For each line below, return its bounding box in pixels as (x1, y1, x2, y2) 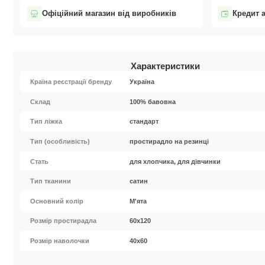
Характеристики (130, 61, 200, 72)
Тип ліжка (30, 118, 63, 125)
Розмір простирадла (30, 217, 97, 225)
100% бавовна (130, 98, 176, 105)
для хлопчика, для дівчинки (130, 157, 221, 165)
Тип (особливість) (30, 138, 91, 146)
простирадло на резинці (130, 138, 209, 146)
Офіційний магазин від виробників (41, 9, 176, 18)
